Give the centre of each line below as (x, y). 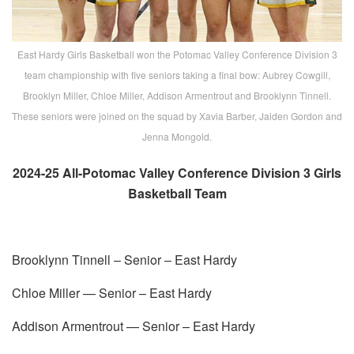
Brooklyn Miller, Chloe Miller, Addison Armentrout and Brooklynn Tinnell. (177, 95)
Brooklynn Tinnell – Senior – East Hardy (124, 259)
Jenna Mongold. (177, 136)
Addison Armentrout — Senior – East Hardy (134, 326)
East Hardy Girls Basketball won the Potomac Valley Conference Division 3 (177, 54)
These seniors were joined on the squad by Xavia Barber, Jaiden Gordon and (177, 115)
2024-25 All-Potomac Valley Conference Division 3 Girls (177, 172)
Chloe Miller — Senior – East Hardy (112, 292)
